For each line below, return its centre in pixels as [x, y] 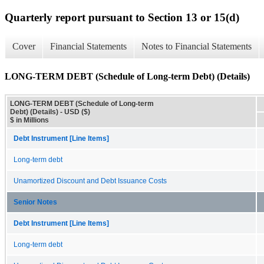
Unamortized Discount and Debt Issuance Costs [90, 181]
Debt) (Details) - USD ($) [50, 112]
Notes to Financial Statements [197, 47]
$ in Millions [29, 120]
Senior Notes [35, 202]
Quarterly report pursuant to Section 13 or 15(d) [122, 17]
